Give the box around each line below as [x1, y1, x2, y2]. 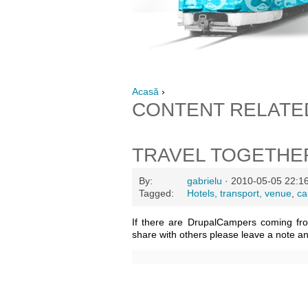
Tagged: [139, 188, 174, 199]
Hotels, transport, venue [187, 188, 291, 199]
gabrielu [187, 175, 222, 186]
